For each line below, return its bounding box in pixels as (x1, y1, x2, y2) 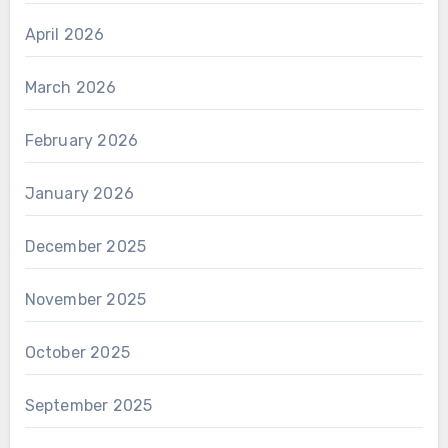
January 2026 (24, 184, 134, 204)
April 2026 (24, 25, 105, 45)
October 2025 (24, 343, 130, 363)
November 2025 (24, 290, 147, 310)
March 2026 (24, 78, 117, 98)
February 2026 (24, 131, 139, 151)
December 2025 (24, 237, 147, 257)
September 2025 (24, 396, 153, 416)
